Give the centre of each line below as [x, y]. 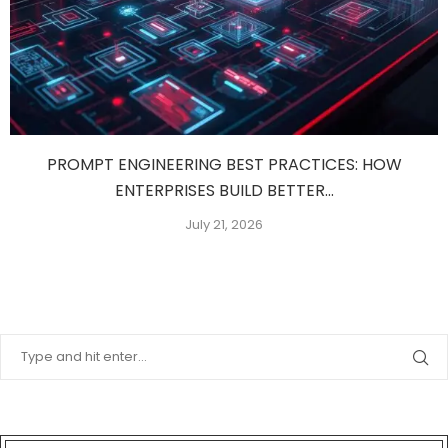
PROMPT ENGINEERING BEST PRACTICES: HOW [224, 165]
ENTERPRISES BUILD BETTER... [224, 191]
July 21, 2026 [224, 225]
